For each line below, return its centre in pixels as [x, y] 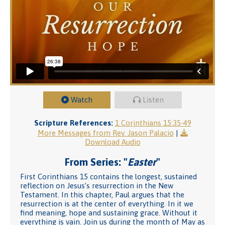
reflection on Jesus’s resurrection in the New [97, 186]
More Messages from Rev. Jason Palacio [105, 133]
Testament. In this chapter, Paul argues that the [102, 195]
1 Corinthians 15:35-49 [153, 123]
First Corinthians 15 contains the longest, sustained [108, 177]
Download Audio [113, 142]
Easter [142, 162]
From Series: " [96, 162]
